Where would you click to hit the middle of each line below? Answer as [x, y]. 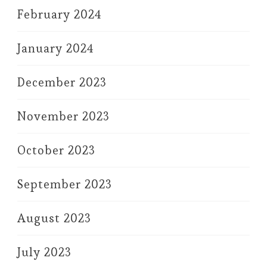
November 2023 [63, 116]
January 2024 [56, 48]
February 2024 [60, 14]
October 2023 [56, 150]
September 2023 [65, 184]
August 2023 [54, 218]
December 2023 [62, 82]
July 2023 [44, 252]
